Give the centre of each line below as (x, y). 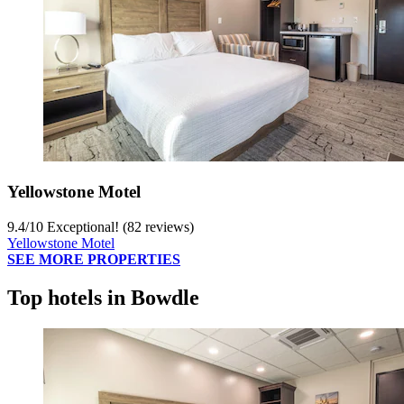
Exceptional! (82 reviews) (119, 226)
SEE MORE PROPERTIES (94, 259)
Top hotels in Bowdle (103, 297)
